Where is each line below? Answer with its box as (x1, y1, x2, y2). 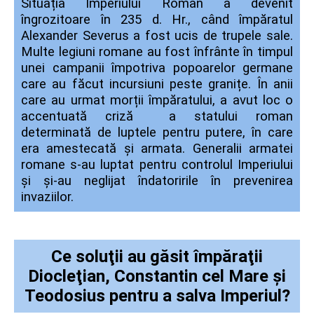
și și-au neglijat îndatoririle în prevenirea (21, 173, 293, 189)
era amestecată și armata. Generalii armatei (21, 141, 293, 156)
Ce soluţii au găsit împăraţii (51, 247, 263, 266)
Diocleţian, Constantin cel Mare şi (28, 266, 286, 286)
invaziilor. (21, 189, 74, 205)
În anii (257, 76, 294, 92)
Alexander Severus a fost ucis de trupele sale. (21, 28, 293, 43)
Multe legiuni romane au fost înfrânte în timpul (21, 44, 293, 60)
